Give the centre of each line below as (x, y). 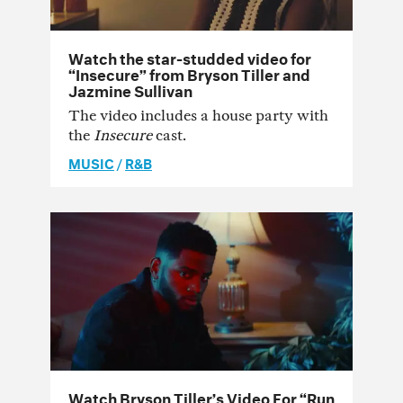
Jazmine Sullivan (130, 89)
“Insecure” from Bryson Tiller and (189, 73)
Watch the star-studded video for (190, 57)
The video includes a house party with (198, 116)
